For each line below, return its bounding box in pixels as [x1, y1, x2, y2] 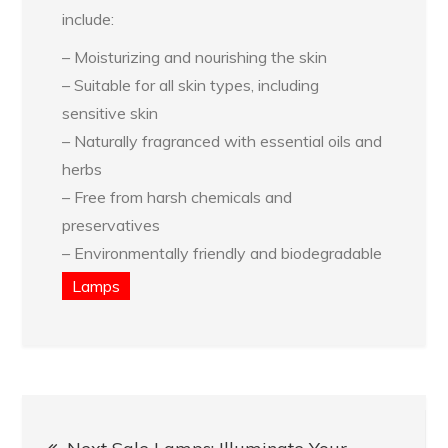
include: [62, 9, 115, 30]
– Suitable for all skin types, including [62, 75, 320, 96]
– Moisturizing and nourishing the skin [62, 47, 328, 68]
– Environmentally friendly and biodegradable [62, 243, 383, 264]
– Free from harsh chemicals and [62, 187, 293, 208]
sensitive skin [62, 103, 159, 124]
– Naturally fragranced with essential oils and [62, 131, 383, 152]
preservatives [62, 215, 161, 236]
